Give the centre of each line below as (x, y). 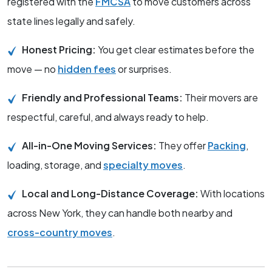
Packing (227, 146)
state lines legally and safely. (71, 21)
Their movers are (221, 98)
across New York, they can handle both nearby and (120, 213)
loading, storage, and (55, 165)
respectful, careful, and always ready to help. (108, 117)
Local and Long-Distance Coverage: (111, 194)
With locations (233, 194)
